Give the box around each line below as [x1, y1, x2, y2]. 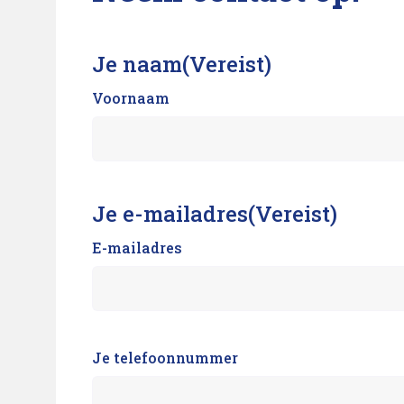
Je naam [92, 50, 182, 78]
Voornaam [92, 88, 170, 107]
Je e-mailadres [92, 199, 248, 228]
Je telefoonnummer [92, 348, 238, 367]
